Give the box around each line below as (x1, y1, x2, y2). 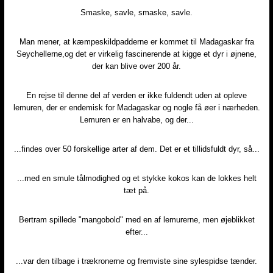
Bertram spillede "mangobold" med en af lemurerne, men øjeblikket (18, 214, 255, 224)
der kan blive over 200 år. (92, 61, 181, 71)
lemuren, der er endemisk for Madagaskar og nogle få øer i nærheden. (13, 102, 260, 112)
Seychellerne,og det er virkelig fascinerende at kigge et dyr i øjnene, (16, 49, 257, 58)
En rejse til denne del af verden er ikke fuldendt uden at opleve (26, 90, 247, 100)
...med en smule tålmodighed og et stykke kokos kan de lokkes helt (16, 173, 257, 183)
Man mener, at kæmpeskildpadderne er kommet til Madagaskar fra (19, 37, 254, 46)
